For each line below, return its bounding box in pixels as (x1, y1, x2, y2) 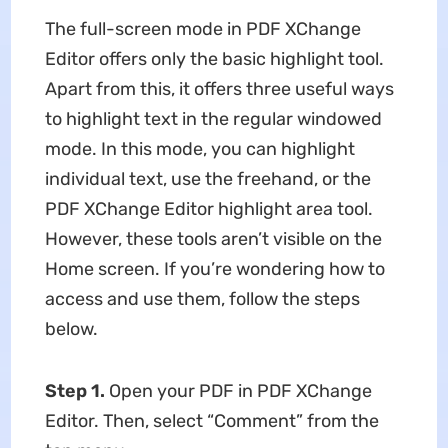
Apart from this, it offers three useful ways (44, 78, 394, 101)
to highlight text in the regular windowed (44, 108, 382, 131)
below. (44, 318, 98, 341)
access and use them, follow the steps (44, 288, 360, 311)
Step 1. (44, 380, 109, 403)
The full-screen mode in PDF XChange (44, 18, 361, 41)
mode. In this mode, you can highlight (44, 138, 355, 161)
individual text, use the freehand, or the (44, 168, 371, 191)
